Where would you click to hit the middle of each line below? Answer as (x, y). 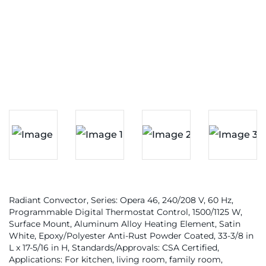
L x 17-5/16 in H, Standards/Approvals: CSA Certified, (114, 248)
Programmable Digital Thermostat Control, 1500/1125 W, (126, 212)
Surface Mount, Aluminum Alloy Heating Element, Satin (125, 224)
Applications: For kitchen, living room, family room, (116, 259)
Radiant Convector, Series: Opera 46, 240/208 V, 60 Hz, (121, 200)
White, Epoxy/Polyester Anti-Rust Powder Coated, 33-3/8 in (131, 236)
